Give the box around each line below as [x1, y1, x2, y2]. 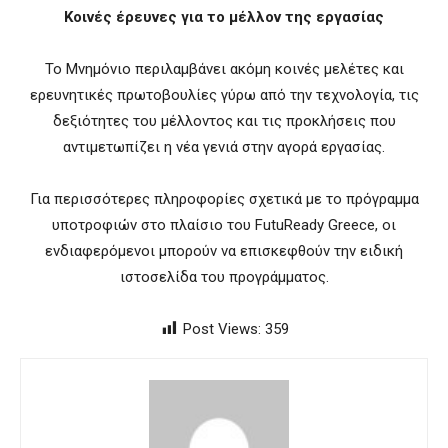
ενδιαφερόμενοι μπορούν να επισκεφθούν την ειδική [45, 241, 403, 260]
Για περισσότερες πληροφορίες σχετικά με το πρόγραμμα [29, 189, 419, 208]
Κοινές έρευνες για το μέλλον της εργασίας [64, 7, 384, 26]
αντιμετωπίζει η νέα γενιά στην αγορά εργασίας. [63, 137, 385, 156]
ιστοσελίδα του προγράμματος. [119, 267, 329, 286]
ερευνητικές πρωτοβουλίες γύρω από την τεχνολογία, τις [29, 85, 419, 104]
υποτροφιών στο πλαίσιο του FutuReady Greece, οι [52, 215, 396, 234]
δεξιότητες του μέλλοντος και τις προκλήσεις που [52, 111, 396, 130]
